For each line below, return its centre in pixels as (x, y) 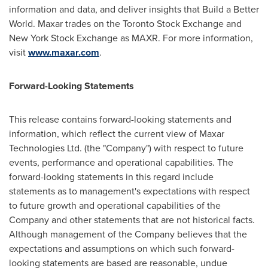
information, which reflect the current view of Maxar (117, 134)
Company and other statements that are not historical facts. (132, 220)
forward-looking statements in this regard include (111, 177)
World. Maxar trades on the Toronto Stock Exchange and (125, 24)
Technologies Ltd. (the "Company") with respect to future (126, 148)
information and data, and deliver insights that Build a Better (134, 9)
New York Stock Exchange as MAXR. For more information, (131, 38)
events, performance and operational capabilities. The (121, 162)
